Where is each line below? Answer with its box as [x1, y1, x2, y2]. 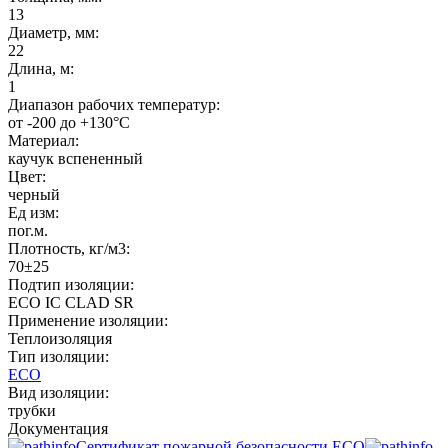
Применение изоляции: [8, 311, 168, 329]
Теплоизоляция [8, 329, 112, 347]
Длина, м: [8, 59, 74, 77]
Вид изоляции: [8, 383, 109, 401]
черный [8, 185, 60, 203]
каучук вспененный [8, 149, 143, 167]
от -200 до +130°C [8, 113, 130, 131]
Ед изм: [8, 203, 59, 221]
